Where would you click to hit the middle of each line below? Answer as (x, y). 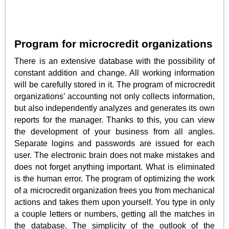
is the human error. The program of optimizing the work (114, 178)
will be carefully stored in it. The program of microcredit (114, 84)
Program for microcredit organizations (114, 43)
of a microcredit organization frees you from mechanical (114, 190)
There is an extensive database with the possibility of (114, 61)
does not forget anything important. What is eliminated (114, 167)
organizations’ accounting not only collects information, (114, 96)
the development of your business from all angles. (114, 131)
